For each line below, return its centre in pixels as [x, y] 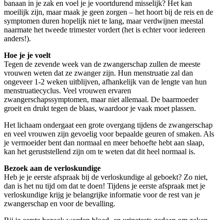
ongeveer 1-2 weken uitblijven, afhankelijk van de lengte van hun [105, 82]
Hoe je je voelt [27, 55]
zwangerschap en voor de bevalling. [60, 203]
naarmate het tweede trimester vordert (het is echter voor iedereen [105, 29]
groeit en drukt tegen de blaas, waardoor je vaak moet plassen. [100, 108]
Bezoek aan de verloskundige [52, 168]
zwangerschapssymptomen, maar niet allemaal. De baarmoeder [101, 99]
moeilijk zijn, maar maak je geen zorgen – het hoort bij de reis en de [109, 12]
